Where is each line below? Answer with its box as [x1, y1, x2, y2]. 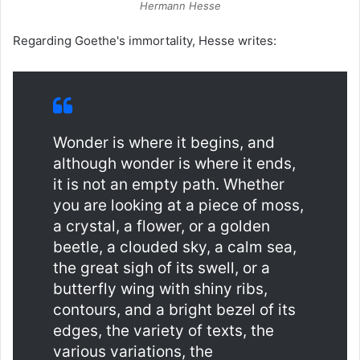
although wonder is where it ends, [53, 153, 296, 173]
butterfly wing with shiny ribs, [53, 279, 268, 298]
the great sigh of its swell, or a [53, 258, 270, 277]
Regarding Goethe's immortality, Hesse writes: [13, 32, 276, 48]
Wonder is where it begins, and [53, 133, 275, 152]
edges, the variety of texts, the [53, 321, 274, 340]
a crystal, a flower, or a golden [53, 216, 270, 235]
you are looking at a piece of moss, [53, 195, 304, 215]
